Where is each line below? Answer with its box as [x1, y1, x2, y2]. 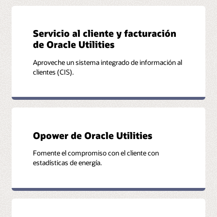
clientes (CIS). [33, 67, 74, 77]
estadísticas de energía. [33, 158, 102, 168]
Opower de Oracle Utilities [33, 129, 153, 141]
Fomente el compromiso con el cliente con [33, 148, 159, 158]
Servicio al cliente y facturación [33, 27, 177, 40]
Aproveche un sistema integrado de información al [33, 57, 183, 67]
